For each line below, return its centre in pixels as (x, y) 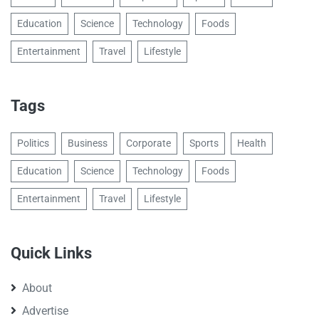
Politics (33, 143)
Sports (204, 143)
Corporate (148, 143)
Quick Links (51, 253)
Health (252, 143)
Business (88, 143)
